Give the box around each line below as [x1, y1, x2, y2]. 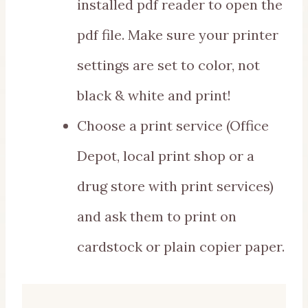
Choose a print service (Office [77, 117, 269, 135]
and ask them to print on [77, 208, 236, 225]
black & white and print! [77, 87, 231, 104]
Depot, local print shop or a [77, 147, 254, 165]
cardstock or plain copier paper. [77, 238, 285, 256]
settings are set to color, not [77, 56, 260, 74]
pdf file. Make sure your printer [77, 26, 278, 44]
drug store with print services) [77, 177, 274, 195]
